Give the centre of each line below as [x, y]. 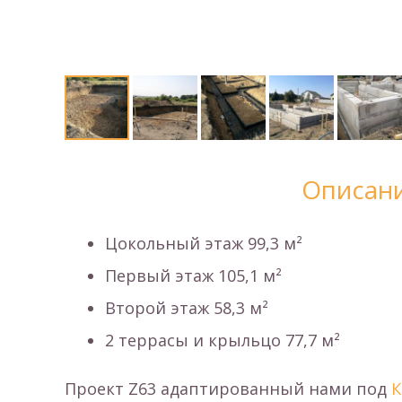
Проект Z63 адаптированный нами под [228, 389]
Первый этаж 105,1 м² [193, 275]
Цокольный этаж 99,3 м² [204, 243]
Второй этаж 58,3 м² [187, 308]
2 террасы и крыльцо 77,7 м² [223, 340]
